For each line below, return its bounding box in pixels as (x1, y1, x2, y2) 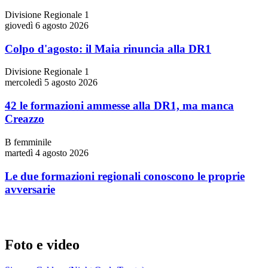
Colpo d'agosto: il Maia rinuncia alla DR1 (5, 42, 211, 55)
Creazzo (5, 112, 44, 126)
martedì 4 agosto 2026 (5, 147, 89, 158)
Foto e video (5, 237, 80, 253)
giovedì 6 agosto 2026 (5, 20, 89, 31)
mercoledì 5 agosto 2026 (5, 77, 98, 88)
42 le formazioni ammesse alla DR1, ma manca (5, 99, 234, 112)
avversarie (5, 182, 55, 196)
